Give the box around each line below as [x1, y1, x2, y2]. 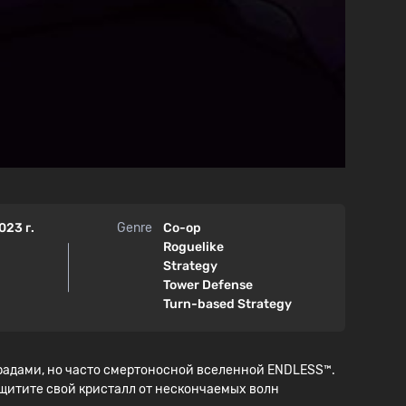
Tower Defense [163, 276, 254, 293]
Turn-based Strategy [163, 295, 293, 312]
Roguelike [163, 238, 225, 255]
